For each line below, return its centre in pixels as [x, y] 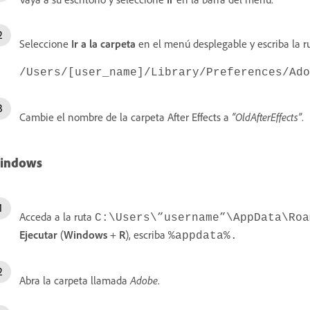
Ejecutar [38, 235]
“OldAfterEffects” [267, 117]
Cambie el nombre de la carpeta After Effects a [126, 117]
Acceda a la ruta [57, 217]
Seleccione [45, 44]
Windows [85, 235]
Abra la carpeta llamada [75, 280]
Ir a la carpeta [105, 44]
